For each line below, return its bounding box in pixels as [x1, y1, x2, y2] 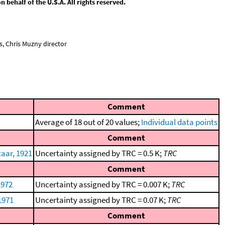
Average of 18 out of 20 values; [35, 117, 141, 128]
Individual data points [141, 117, 217, 128]
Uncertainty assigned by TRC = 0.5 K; [35, 148, 163, 159]
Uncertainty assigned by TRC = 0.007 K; [35, 179, 171, 190]
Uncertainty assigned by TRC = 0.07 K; [35, 194, 167, 205]
